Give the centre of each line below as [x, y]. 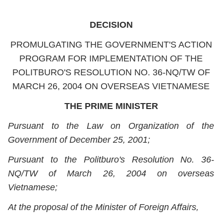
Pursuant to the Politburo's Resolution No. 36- [111, 160]
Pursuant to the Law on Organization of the [111, 126]
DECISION [111, 25]
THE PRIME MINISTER [111, 106]
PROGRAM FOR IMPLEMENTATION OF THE [111, 58]
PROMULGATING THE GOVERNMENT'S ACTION [111, 45]
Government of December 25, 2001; [79, 140]
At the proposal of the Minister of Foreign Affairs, [103, 207]
